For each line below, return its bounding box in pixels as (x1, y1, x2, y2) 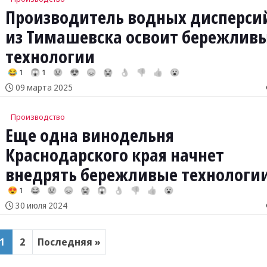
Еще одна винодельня (5, 124, 174, 147)
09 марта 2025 (13, 82, 73, 94)
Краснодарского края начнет (5, 144, 224, 167)
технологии (5, 45, 95, 69)
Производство (10, 111, 65, 123)
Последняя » (37, 235, 101, 249)
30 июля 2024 (13, 200, 67, 212)
